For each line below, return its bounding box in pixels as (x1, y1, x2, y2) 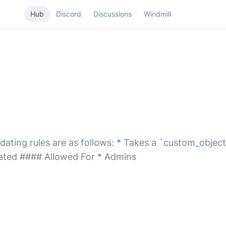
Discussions (93, 10, 132, 18)
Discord (55, 10, 81, 18)
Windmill (143, 10, 171, 18)
